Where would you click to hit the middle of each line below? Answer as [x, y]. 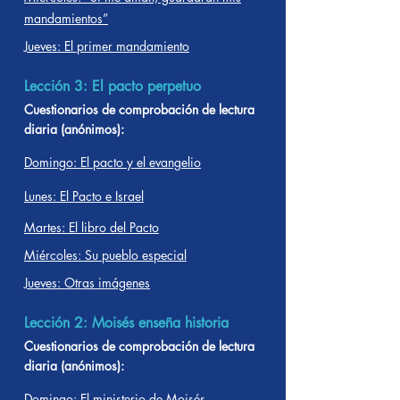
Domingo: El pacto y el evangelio [112, 162]
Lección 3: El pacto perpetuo [112, 86]
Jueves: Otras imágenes [87, 283]
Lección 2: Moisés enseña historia [126, 323]
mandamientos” [66, 18]
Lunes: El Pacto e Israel [84, 196]
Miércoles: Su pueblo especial [105, 255]
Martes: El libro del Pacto [92, 227]
